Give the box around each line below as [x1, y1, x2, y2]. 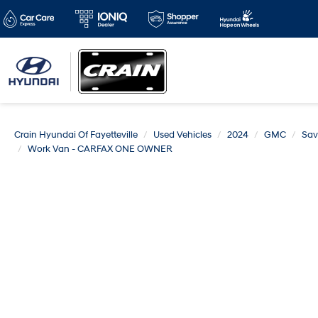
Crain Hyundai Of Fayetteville [14, 129, 138, 141]
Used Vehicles [153, 129, 212, 141]
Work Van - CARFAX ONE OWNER [28, 143, 172, 155]
